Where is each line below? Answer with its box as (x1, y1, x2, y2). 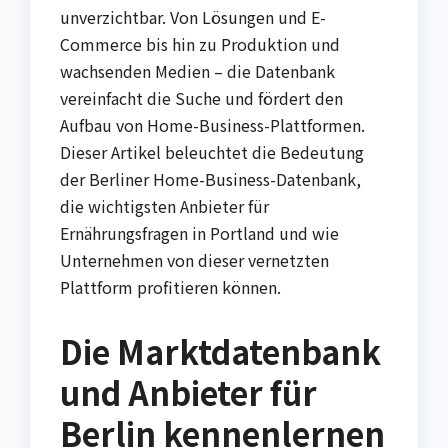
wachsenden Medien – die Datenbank (60, 59, 335, 84)
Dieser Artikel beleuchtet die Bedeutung (60, 140, 364, 165)
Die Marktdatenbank (60, 328, 381, 375)
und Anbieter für (60, 369, 317, 416)
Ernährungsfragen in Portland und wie (60, 221, 339, 246)
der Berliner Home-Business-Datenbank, (60, 167, 361, 192)
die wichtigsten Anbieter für (60, 194, 269, 219)
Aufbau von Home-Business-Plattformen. (60, 113, 365, 138)
